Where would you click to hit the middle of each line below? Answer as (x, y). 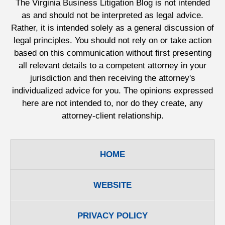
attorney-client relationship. (113, 116)
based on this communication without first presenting (113, 53)
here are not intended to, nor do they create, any (113, 103)
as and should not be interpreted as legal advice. (113, 15)
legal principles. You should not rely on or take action (113, 40)
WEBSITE (113, 185)
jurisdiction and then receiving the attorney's (113, 78)
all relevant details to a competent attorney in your (113, 65)
